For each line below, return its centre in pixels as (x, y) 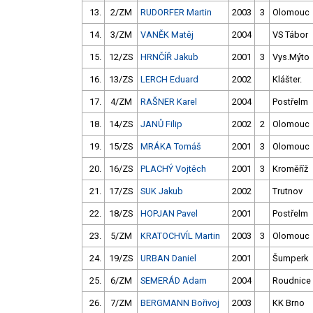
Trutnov (287, 191)
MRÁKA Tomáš (171, 147)
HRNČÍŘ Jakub (169, 57)
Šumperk (290, 259)
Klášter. (287, 80)
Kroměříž (290, 169)
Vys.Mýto (291, 57)
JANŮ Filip (161, 124)
